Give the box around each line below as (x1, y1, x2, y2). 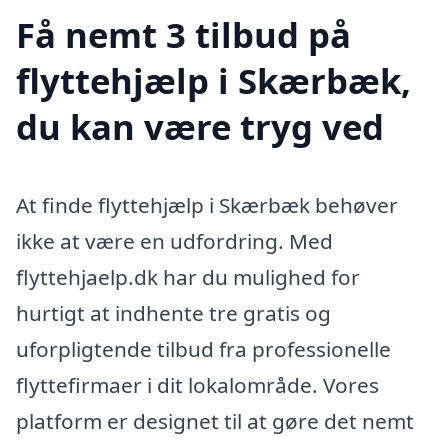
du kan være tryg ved (16, 103, 384, 151)
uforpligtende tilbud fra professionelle (16, 335, 391, 364)
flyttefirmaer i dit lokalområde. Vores (16, 371, 379, 400)
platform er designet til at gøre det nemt (16, 407, 414, 436)
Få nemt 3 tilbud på (16, 11, 351, 59)
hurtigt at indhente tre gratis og (16, 299, 331, 328)
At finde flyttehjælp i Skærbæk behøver (16, 191, 398, 220)
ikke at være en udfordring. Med (16, 227, 333, 256)
